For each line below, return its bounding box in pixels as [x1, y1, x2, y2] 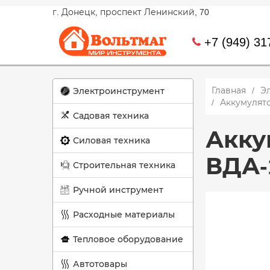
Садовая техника [73, 111, 149, 121]
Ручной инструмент [73, 185, 163, 195]
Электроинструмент [73, 86, 165, 96]
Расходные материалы [73, 210, 175, 219]
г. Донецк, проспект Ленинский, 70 [52, 7, 209, 17]
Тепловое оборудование [73, 234, 183, 244]
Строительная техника [73, 160, 175, 170]
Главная [212, 86, 246, 95]
